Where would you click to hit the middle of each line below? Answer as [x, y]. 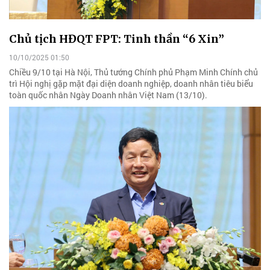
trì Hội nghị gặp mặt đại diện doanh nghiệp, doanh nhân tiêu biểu [131, 83]
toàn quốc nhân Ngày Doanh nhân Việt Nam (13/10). [108, 95]
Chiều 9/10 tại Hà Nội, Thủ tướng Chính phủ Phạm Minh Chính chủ [133, 72]
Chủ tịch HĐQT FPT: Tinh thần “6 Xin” [117, 39]
